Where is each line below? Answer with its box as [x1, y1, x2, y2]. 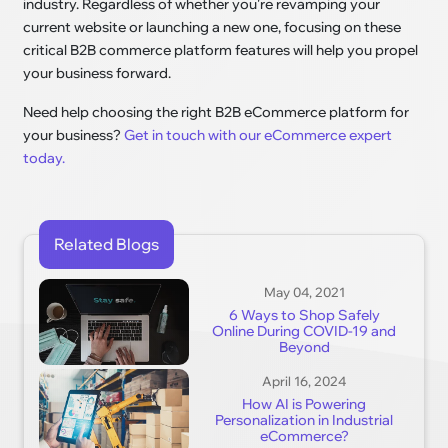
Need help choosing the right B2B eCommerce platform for [23, 103, 410, 122]
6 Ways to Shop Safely [228, 305, 380, 324]
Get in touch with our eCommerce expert [124, 126, 393, 145]
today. [23, 149, 66, 168]
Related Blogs [54, 234, 160, 255]
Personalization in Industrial [215, 411, 393, 430]
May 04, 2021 [263, 283, 345, 300]
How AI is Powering [242, 395, 366, 414]
